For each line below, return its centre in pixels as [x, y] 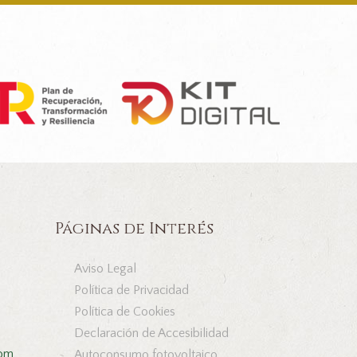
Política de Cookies [124, 311]
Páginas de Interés [134, 228]
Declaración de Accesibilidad [151, 333]
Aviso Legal [105, 268]
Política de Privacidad [131, 290]
